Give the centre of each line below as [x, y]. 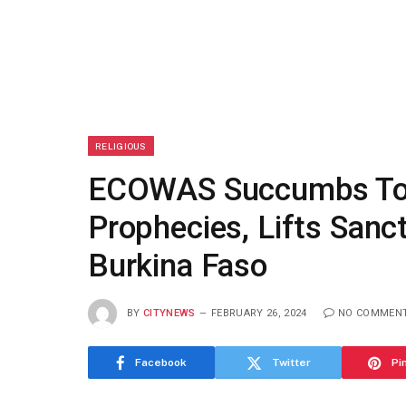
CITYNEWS [169, 313]
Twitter [291, 362]
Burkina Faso [178, 266]
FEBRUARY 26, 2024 [259, 313]
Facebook [161, 362]
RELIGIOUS [121, 146]
